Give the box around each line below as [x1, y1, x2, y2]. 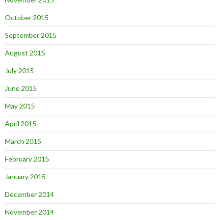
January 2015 [5, 172, 46, 181]
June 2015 [5, 83, 37, 92]
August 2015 [5, 48, 45, 57]
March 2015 [5, 137, 41, 145]
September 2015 [5, 30, 56, 39]
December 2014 [5, 190, 54, 198]
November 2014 [5, 207, 54, 216]
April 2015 [5, 119, 36, 128]
